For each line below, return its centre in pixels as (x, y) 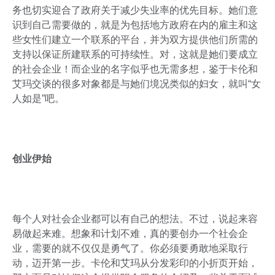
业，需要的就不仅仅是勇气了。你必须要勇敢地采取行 (130, 249)
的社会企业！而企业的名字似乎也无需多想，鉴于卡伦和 (135, 69)
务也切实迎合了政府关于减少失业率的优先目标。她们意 (135, 10)
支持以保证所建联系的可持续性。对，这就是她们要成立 (135, 55)
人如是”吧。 (38, 99)
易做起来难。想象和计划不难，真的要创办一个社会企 (130, 234)
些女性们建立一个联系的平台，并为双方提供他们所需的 (135, 40)
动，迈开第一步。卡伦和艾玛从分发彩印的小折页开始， (135, 263)
